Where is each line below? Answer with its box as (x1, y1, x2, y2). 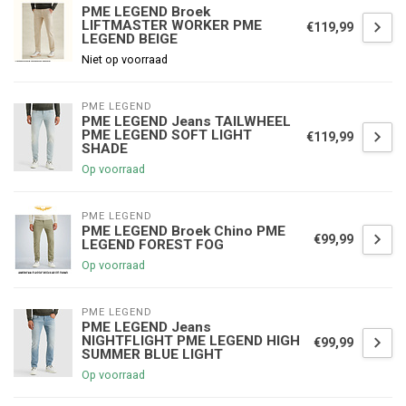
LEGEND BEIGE (82, 31, 178, 48)
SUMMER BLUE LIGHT (82, 346, 223, 363)
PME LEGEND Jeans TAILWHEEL (82, 113, 291, 130)
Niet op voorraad (82, 53, 168, 67)
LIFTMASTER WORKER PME (82, 17, 262, 34)
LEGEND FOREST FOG (82, 237, 224, 254)
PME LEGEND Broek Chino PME (82, 223, 285, 240)
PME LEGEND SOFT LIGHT (82, 127, 252, 144)
